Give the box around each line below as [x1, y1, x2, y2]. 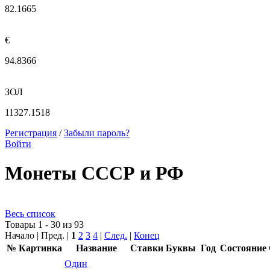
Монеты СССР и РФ [5, 162, 183, 184]
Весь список [5, 208, 55, 219]
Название [75, 242, 117, 253]
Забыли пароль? [64, 128, 130, 138]
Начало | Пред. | [5, 230, 71, 240]
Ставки [130, 242, 163, 253]
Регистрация [5, 128, 57, 138]
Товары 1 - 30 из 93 [5, 219, 84, 230]
